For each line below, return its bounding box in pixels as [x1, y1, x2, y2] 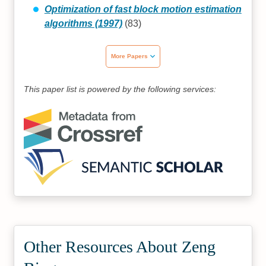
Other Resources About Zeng [24, 237, 216, 256]
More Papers [111, 52, 148, 59]
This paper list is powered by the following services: [24, 84, 217, 94]
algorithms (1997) [44, 18, 122, 28]
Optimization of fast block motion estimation [44, 4, 242, 14]
